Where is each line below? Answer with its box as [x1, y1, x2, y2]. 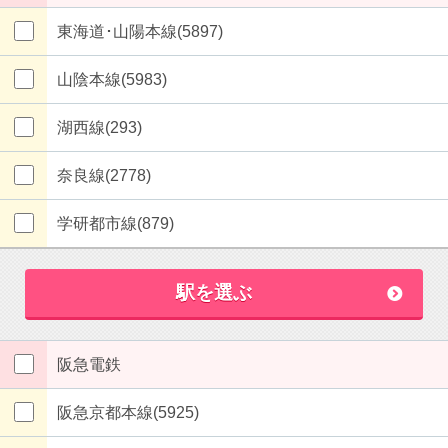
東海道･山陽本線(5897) [57, 23, 223, 40]
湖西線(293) [57, 119, 142, 136]
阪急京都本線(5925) [57, 404, 199, 421]
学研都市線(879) [57, 215, 174, 232]
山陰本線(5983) [57, 71, 167, 88]
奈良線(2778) [57, 167, 151, 184]
